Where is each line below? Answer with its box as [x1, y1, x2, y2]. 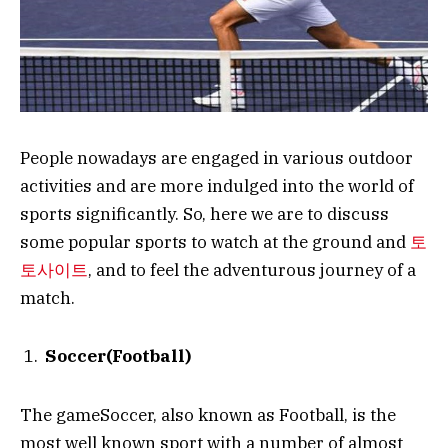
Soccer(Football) [45, 345, 191, 368]
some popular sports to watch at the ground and [20, 230, 410, 253]
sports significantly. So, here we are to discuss [20, 202, 389, 225]
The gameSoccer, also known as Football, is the [20, 403, 396, 426]
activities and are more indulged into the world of [20, 174, 414, 197]
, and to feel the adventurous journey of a [88, 258, 416, 281]
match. [20, 286, 75, 309]
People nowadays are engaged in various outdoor [20, 146, 413, 169]
